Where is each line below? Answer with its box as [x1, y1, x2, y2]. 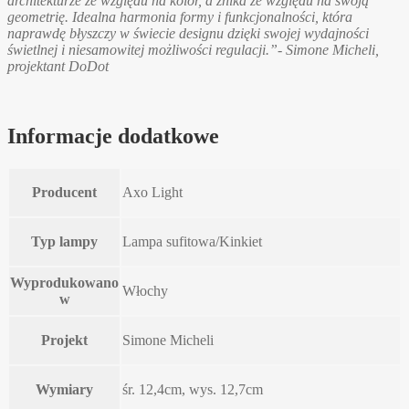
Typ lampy [31, 233, 98, 249]
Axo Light [122, 184, 183, 200]
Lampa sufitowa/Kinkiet [122, 233, 262, 249]
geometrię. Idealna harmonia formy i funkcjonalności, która [7, 8, 352, 25]
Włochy [122, 282, 168, 299]
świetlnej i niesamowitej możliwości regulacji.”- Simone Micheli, [7, 41, 379, 58]
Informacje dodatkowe [7, 123, 219, 148]
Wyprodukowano [10, 274, 119, 290]
